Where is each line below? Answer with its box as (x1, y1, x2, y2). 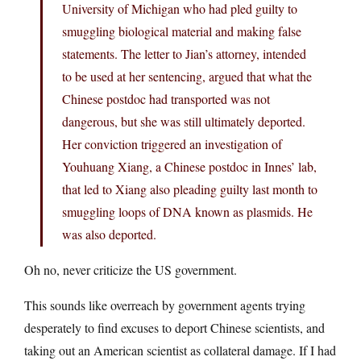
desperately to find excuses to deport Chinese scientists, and (24, 318, 325, 336)
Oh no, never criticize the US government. (24, 260, 237, 278)
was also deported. (62, 225, 156, 243)
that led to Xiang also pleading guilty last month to (62, 180, 317, 197)
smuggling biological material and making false (62, 22, 301, 39)
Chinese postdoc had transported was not (62, 89, 270, 107)
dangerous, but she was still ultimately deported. (62, 112, 305, 130)
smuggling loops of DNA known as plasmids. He (62, 202, 313, 220)
